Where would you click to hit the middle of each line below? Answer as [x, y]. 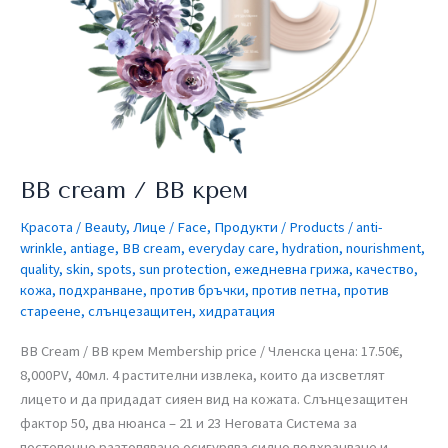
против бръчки [197, 289]
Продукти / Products [279, 226]
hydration [310, 247]
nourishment [383, 247]
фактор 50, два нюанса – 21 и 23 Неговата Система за [188, 423]
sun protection [183, 268]
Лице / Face [170, 226]
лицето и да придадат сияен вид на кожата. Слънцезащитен [214, 399]
